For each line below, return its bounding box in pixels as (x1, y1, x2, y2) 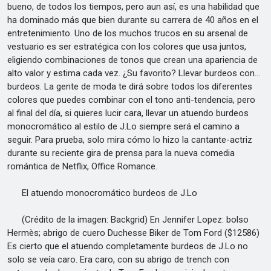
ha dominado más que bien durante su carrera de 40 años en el (7, 15, 258, 25)
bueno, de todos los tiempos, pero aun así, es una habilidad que (7, 1, 260, 12)
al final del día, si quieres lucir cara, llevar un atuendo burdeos (7, 108, 249, 119)
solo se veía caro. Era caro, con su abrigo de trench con (7, 254, 229, 265)
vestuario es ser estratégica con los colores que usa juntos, (7, 41, 246, 52)
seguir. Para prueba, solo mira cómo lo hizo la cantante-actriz (7, 134, 252, 145)
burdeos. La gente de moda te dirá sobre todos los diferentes (7, 81, 252, 92)
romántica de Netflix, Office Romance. (7, 161, 157, 172)
